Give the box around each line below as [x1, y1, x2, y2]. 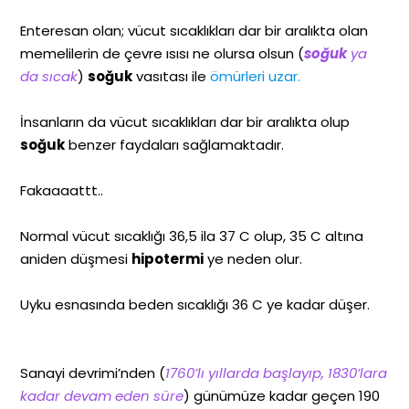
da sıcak [20, 66, 79, 86]
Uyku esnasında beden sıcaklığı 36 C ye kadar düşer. [20, 294, 371, 314]
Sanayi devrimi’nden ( [20, 362, 166, 383]
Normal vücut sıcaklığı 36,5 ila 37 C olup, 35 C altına [20, 225, 364, 246]
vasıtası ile [132, 66, 211, 86]
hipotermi [131, 248, 204, 268]
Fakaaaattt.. [20, 180, 104, 200]
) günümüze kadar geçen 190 [184, 385, 381, 405]
